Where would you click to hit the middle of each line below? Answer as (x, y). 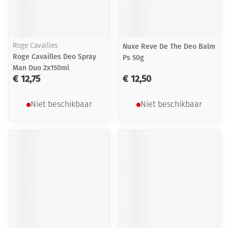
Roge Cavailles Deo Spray (54, 57)
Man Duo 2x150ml (41, 68)
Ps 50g (133, 58)
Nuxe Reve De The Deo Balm (169, 47)
